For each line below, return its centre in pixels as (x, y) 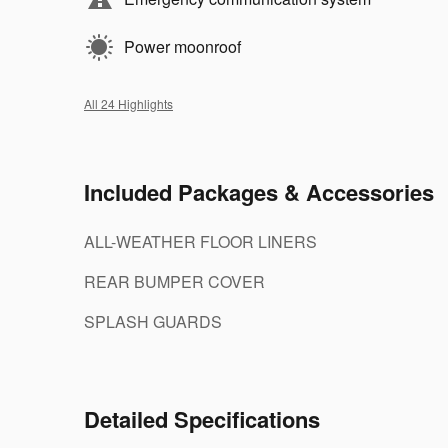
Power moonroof (182, 46)
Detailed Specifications (202, 418)
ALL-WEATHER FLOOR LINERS (200, 241)
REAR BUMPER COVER (174, 281)
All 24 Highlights (128, 103)
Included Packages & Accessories (259, 191)
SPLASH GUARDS (153, 321)
